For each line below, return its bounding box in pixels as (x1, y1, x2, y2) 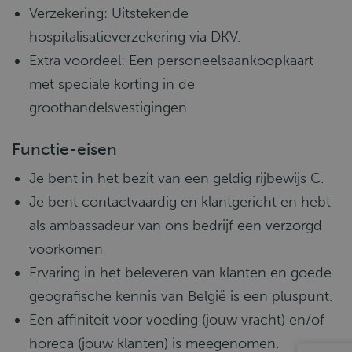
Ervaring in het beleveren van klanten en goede (29, 264, 332, 281)
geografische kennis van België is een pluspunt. (29, 288, 332, 305)
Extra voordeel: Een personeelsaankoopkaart (29, 52, 313, 69)
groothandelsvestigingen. (29, 99, 190, 116)
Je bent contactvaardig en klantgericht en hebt (29, 193, 331, 211)
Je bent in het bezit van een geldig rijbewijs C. (29, 170, 324, 187)
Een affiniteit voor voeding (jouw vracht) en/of (29, 311, 324, 328)
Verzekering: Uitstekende (29, 5, 189, 22)
